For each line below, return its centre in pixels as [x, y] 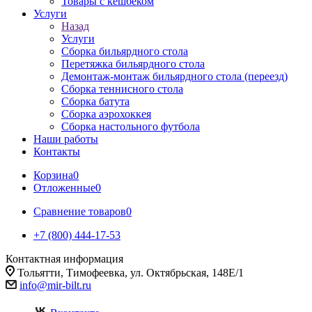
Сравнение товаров [80, 211]
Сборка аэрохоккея [106, 114]
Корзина [53, 175]
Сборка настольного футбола [131, 126]
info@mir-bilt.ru [55, 285]
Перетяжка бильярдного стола [133, 64]
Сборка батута [95, 101]
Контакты [57, 151]
